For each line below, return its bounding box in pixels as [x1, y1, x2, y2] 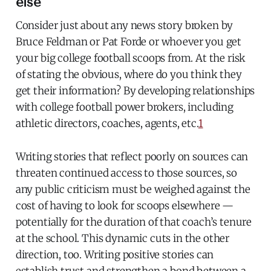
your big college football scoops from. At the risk [15, 51, 246, 65]
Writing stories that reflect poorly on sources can [15, 150, 249, 164]
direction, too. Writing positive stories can [15, 248, 214, 262]
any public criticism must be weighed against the [15, 183, 250, 197]
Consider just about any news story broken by [15, 19, 233, 33]
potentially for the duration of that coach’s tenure [15, 215, 252, 229]
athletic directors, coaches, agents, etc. [15, 117, 198, 131]
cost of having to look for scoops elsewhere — [15, 199, 234, 213]
